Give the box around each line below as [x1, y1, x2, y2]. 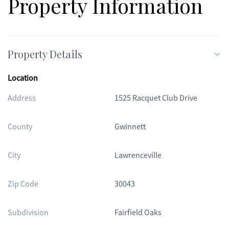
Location [8, 73, 38, 83]
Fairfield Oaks [114, 208, 162, 218]
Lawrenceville [114, 150, 162, 161]
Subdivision [8, 208, 49, 218]
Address [8, 93, 36, 103]
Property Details [8, 47, 82, 61]
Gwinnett [114, 122, 146, 132]
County [8, 122, 32, 132]
